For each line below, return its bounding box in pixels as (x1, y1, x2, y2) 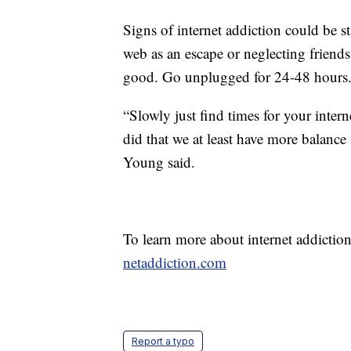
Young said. (123, 152, 200, 172)
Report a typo (132, 335, 194, 348)
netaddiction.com (123, 252, 226, 273)
